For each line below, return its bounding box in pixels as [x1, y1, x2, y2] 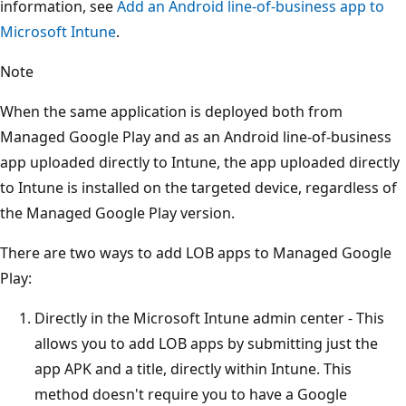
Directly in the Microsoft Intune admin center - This [34, 307, 384, 328]
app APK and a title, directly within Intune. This [34, 358, 352, 379]
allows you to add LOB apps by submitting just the [34, 333, 378, 353]
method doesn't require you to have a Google [34, 383, 347, 404]
